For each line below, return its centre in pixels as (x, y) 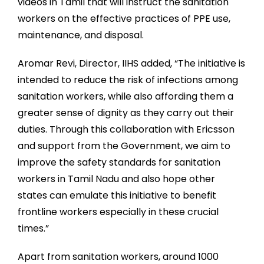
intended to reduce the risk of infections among (128, 80)
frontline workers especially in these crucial (118, 212)
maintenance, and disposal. (81, 35)
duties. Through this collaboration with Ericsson (126, 130)
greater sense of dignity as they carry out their (126, 113)
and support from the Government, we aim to (124, 146)
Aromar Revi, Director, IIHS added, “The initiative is (131, 64)
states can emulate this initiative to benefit (117, 196)
